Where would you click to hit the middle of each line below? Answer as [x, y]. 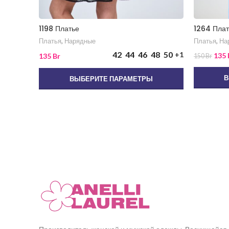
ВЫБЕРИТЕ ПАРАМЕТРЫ [111, 79]
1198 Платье [59, 29]
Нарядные [80, 41]
